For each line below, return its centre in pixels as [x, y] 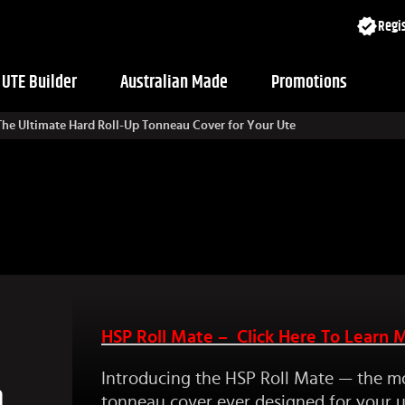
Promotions [309, 82]
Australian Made [174, 82]
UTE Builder [39, 82]
